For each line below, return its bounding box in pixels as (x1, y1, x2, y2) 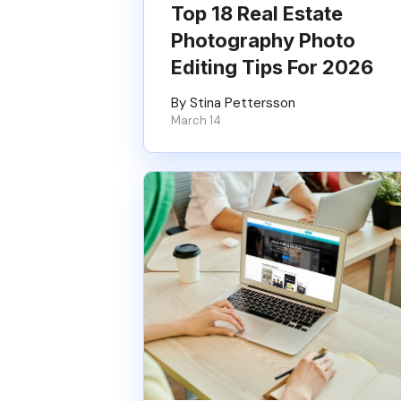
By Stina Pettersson (171, 94, 295, 112)
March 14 (171, 113, 221, 128)
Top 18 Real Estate (171, 2, 343, 25)
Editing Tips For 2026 (171, 55, 373, 79)
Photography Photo (171, 29, 355, 52)
